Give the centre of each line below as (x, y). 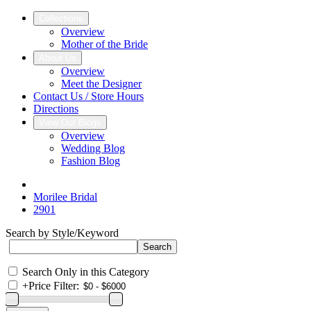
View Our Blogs (70, 123)
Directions (56, 109)
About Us (58, 58)
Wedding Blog (93, 148)
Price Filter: (54, 286)
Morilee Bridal (65, 197)
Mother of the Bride (104, 44)
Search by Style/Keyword (62, 233)
